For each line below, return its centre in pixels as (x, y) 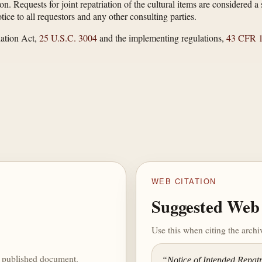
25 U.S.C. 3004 (68, 38)
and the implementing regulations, (162, 38)
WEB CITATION (184, 181)
